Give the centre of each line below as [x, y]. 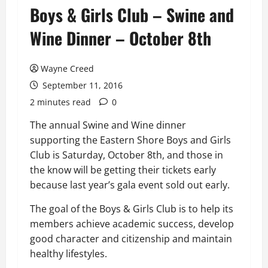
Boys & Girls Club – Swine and [132, 15]
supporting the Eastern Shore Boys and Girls [130, 140]
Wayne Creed [67, 68]
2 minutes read [60, 102]
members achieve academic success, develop [132, 224]
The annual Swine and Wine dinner [108, 125]
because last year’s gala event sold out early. [130, 185]
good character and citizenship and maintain [131, 239]
